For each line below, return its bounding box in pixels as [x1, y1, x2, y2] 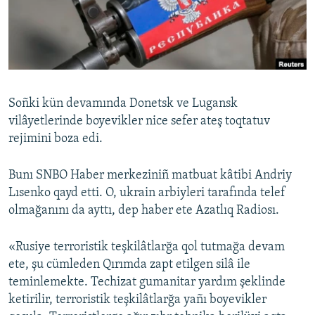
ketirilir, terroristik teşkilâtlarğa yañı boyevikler [8, 293, 266, 307]
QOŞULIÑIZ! [13, 82, 60, 93]
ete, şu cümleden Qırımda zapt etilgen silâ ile [8, 258, 250, 272]
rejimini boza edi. [8, 132, 103, 146]
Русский [13, 18, 58, 32]
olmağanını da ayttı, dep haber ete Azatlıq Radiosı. [8, 204, 279, 218]
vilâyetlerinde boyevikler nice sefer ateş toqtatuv [8, 115, 270, 129]
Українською [13, 44, 79, 57]
